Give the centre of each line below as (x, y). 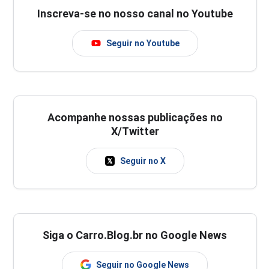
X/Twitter (135, 131)
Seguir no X (143, 161)
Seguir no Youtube (143, 43)
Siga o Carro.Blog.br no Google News (135, 235)
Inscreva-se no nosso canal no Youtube (135, 14)
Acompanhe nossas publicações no (135, 117)
